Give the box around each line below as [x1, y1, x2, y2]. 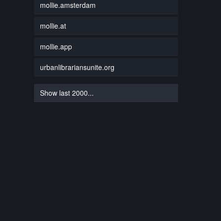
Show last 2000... [39, 87, 94, 98]
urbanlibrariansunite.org [39, 62, 114, 72]
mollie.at [39, 20, 66, 31]
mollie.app [39, 41, 72, 51]
